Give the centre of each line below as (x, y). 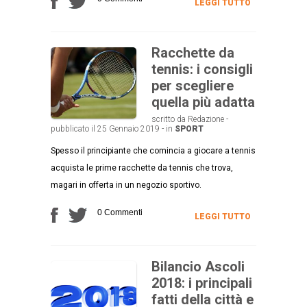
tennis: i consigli (202, 69)
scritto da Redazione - (190, 119)
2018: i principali (202, 283)
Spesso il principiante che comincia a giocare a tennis (153, 150)
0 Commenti (120, 212)
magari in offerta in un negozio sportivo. (126, 185)
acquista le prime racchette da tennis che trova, (142, 168)
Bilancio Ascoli (198, 266)
